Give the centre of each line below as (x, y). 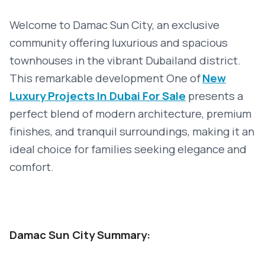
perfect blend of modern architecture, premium (130, 114)
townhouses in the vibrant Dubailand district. (125, 60)
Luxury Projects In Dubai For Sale (98, 96)
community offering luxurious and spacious (119, 43)
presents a (214, 96)
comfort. (32, 167)
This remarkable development (88, 78)
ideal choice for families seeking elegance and (128, 149)
